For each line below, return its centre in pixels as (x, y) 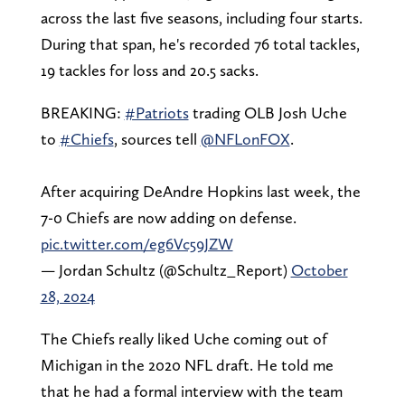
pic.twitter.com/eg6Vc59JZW (137, 243)
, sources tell (157, 138)
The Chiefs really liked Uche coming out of (184, 338)
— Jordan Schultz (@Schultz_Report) (165, 269)
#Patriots (156, 112)
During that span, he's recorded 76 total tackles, (200, 43)
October (319, 269)
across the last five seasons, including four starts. (201, 17)
